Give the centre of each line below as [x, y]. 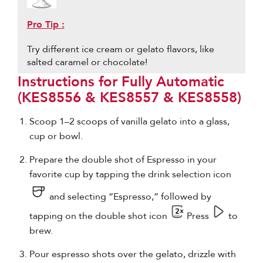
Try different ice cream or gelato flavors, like [120, 49]
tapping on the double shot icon [100, 216]
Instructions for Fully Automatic [121, 81]
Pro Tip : [45, 23]
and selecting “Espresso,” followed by [129, 196]
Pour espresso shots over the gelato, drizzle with [133, 254]
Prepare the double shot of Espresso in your [123, 159]
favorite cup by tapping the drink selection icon [130, 174]
